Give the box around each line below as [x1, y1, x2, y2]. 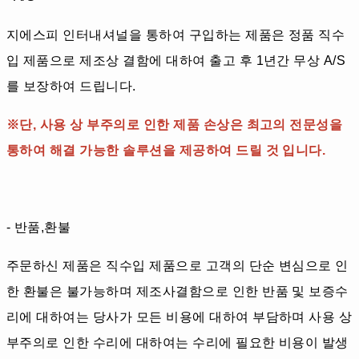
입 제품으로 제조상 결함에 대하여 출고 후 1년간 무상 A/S [6, 54, 346, 68]
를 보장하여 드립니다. [6, 79, 136, 94]
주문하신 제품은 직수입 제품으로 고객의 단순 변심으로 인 [6, 259, 349, 273]
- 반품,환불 [6, 220, 71, 235]
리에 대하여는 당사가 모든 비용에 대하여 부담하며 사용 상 [6, 310, 353, 325]
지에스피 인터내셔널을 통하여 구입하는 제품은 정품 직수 [6, 28, 345, 42]
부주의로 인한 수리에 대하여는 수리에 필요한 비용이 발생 [6, 336, 349, 350]
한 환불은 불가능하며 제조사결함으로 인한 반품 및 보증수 [6, 284, 349, 299]
